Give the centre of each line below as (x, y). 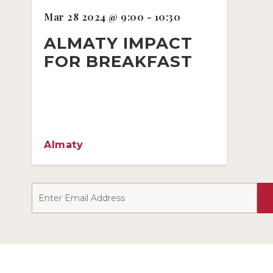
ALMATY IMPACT (118, 43)
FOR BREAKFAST (118, 61)
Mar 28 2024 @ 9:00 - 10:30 (112, 16)
